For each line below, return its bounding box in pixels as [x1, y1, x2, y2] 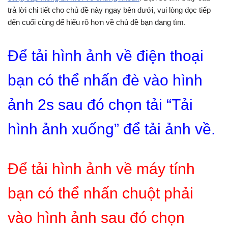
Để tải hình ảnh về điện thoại [8, 47, 204, 64]
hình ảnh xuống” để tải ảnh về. [8, 121, 215, 137]
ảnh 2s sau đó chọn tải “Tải [8, 96, 193, 113]
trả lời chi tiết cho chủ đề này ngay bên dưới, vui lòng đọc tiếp [8, 6, 211, 14]
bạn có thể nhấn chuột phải [8, 185, 193, 202]
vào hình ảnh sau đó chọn [8, 209, 185, 226]
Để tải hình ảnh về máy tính [8, 160, 195, 177]
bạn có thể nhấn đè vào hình [8, 72, 203, 89]
